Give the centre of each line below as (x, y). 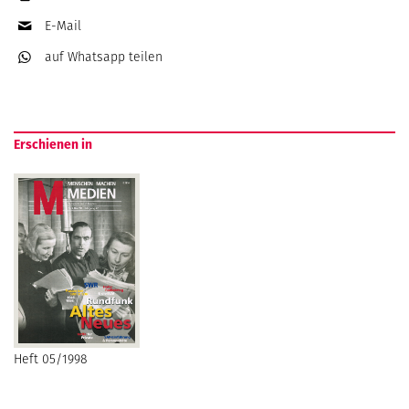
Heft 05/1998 (51, 359)
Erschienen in (53, 144)
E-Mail (63, 26)
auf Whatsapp (87, 57)
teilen (146, 57)
